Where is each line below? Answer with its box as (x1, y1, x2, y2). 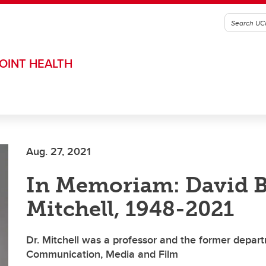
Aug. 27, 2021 (26, 144, 91, 159)
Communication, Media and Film (26, 246, 178, 262)
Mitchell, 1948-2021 (26, 196, 234, 221)
